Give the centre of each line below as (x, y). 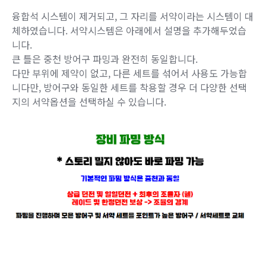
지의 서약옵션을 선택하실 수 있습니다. (89, 102)
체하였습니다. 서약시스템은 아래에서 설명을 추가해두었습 (129, 31)
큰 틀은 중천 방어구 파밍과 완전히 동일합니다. (105, 59)
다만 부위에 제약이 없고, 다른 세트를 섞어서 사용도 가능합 (129, 73)
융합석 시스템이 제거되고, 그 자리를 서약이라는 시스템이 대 (133, 16)
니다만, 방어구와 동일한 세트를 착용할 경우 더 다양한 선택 (129, 88)
